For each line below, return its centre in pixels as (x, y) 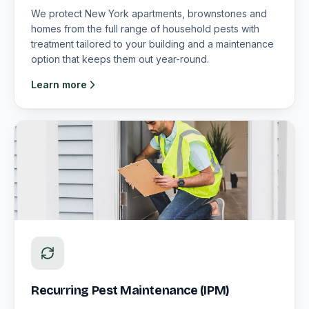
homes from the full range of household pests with (145, 29)
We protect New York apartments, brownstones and (149, 13)
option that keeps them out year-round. (120, 59)
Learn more (59, 84)
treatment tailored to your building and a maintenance (152, 44)
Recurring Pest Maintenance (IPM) (130, 290)
